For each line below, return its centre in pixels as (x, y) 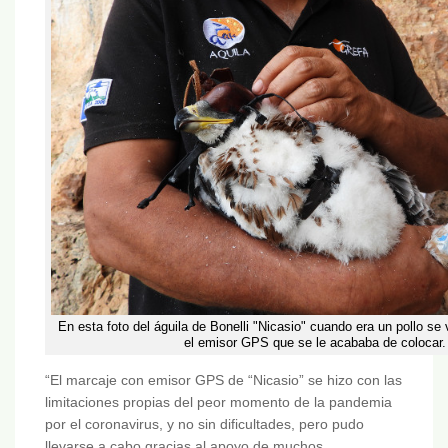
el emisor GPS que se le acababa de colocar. (315, 343)
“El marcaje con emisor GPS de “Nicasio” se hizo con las (223, 380)
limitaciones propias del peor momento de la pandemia (218, 402)
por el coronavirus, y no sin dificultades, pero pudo (204, 424)
